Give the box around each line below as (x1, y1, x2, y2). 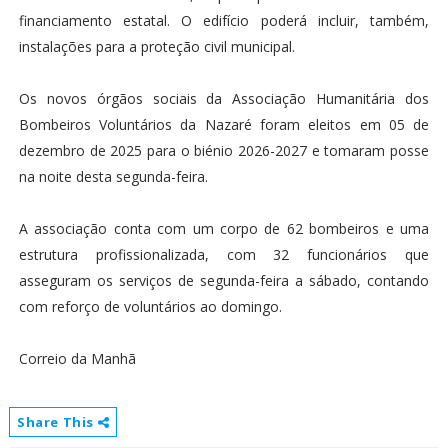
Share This (16, 413, 98, 432)
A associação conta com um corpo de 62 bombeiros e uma (18, 219, 430, 239)
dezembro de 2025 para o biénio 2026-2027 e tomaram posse (18, 141, 430, 161)
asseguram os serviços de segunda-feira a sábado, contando (18, 271, 430, 291)
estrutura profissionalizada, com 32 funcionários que (18, 245, 430, 265)
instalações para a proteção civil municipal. (18, 37, 295, 57)
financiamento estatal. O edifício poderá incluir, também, (18, 11, 430, 31)
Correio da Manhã (18, 349, 136, 369)
